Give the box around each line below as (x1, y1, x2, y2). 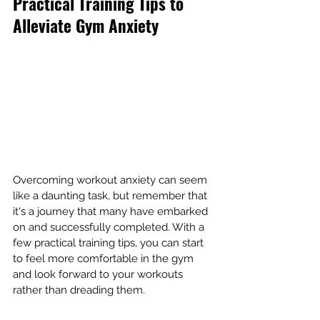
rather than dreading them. (13, 284, 145, 297)
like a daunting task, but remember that (13, 189, 210, 203)
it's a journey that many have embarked (13, 205, 211, 219)
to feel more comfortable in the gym (13, 252, 196, 266)
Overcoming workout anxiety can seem (13, 174, 210, 187)
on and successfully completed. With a (13, 221, 207, 234)
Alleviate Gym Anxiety (13, 14, 159, 38)
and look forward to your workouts (13, 268, 186, 281)
